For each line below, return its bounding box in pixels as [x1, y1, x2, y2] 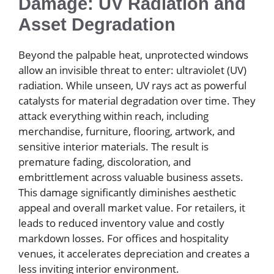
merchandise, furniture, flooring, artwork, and [18, 124, 235, 138]
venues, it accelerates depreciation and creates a [18, 246, 250, 261]
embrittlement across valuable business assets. [18, 169, 243, 184]
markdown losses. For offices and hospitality [18, 231, 229, 245]
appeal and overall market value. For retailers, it [18, 200, 245, 215]
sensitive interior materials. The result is [18, 139, 209, 154]
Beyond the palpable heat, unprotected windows [18, 47, 248, 62]
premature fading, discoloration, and [18, 154, 191, 169]
